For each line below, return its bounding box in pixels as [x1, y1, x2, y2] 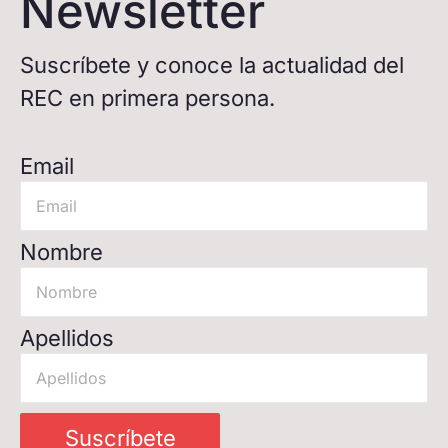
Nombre [20, 238, 103, 265]
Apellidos [20, 324, 114, 351]
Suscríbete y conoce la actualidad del [20, 51, 404, 78]
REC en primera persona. [20, 84, 275, 111]
